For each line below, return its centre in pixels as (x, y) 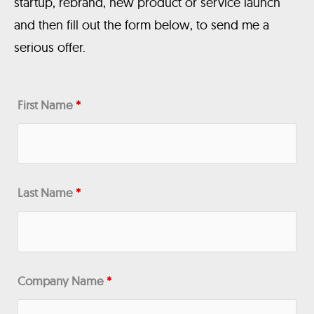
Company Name (62, 280)
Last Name (47, 193)
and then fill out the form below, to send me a (142, 25)
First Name (47, 104)
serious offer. (50, 47)
